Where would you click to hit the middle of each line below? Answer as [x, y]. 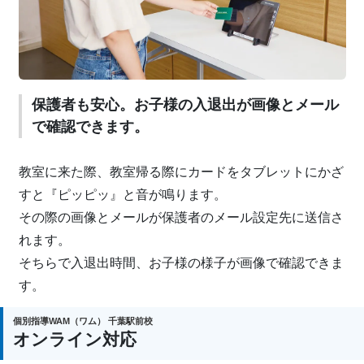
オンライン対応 [75, 340]
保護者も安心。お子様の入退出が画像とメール [185, 105]
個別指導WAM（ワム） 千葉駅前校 [83, 321]
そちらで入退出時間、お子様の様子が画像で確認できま [181, 263]
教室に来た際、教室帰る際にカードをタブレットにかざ [181, 172]
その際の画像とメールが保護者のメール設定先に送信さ [181, 218]
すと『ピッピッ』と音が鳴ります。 [122, 195]
